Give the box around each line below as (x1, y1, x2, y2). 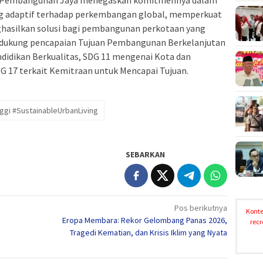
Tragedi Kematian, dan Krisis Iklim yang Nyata (70, 227, 228, 238)
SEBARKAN (126, 149, 166, 160)
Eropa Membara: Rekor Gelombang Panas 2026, (62, 215, 228, 226)
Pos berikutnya (174, 203, 228, 214)
